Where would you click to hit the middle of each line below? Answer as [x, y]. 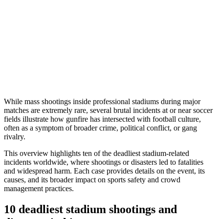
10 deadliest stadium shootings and [90, 209]
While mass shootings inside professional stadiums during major [102, 101]
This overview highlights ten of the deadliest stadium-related [97, 153]
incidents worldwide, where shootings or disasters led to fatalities [104, 162]
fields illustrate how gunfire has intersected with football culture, [102, 119]
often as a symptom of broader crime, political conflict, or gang [100, 128]
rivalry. [15, 136]
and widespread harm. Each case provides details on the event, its [104, 171]
